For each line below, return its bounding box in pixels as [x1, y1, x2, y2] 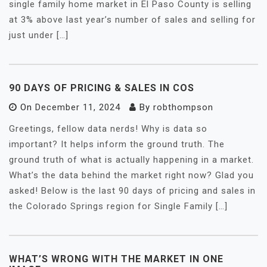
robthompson [153, 102, 213, 113]
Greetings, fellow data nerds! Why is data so [9, 123, 207, 134]
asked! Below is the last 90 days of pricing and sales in [9, 185, 256, 196]
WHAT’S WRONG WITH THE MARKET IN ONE [9, 253, 223, 265]
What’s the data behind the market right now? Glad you [9, 170, 254, 181]
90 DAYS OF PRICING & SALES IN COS [9, 82, 194, 94]
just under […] [9, 30, 69, 41]
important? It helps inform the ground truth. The [9, 139, 225, 150]
